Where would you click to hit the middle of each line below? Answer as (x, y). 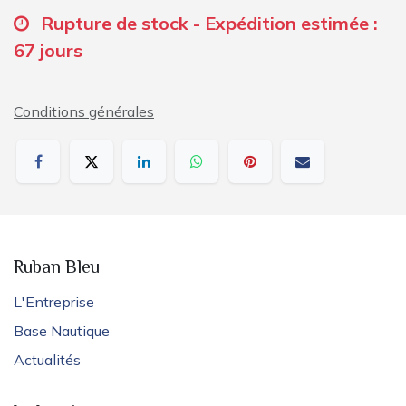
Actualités (47, 360)
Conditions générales (84, 111)
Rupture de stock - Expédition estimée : (209, 23)
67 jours (48, 50)
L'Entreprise (54, 302)
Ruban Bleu (57, 269)
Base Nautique (62, 331)
